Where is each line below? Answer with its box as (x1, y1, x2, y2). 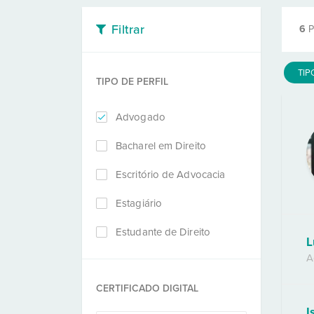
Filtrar (111, 22, 145, 37)
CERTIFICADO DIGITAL (96, 282, 198, 294)
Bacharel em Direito (116, 139, 206, 152)
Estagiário (116, 197, 162, 210)
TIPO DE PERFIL (96, 76, 168, 88)
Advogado (116, 111, 165, 123)
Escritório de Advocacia (116, 168, 226, 181)
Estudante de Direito (116, 226, 210, 238)
